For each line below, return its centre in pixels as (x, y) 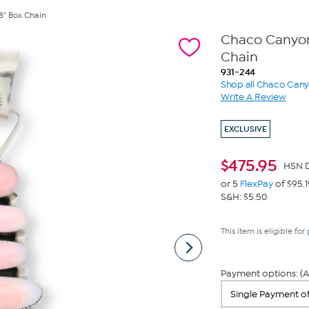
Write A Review (253, 97)
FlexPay (256, 184)
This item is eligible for (263, 231)
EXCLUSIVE (245, 129)
